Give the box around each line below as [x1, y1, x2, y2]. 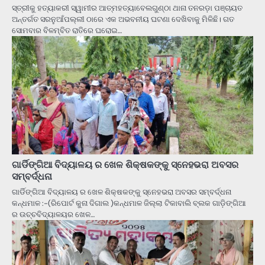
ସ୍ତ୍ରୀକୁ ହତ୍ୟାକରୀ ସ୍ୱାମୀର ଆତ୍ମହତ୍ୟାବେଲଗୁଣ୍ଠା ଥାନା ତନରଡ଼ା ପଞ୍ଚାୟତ [12, 2, 243, 13]
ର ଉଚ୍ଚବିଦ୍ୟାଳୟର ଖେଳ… [12, 209, 95, 219]
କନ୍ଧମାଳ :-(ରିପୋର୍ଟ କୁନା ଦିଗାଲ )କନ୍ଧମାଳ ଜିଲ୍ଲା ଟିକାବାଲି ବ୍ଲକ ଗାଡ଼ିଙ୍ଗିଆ [12, 198, 246, 208]
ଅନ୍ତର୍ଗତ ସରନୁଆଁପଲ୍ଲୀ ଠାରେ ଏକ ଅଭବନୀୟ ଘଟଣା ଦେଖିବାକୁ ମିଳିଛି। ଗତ [12, 14, 234, 24]
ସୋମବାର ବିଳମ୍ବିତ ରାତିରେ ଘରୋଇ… [12, 25, 122, 35]
